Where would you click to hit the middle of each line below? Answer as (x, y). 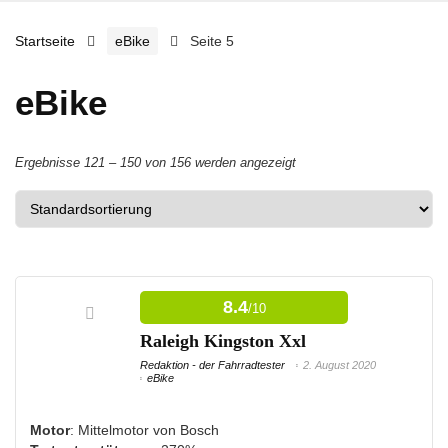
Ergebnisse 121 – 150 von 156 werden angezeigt (155, 162)
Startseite (45, 41)
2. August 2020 (339, 365)
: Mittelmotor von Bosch (144, 430)
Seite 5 (212, 41)
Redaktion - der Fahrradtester (212, 365)
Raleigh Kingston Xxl (223, 341)
